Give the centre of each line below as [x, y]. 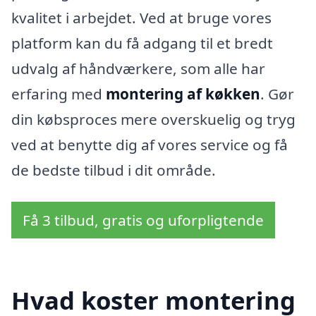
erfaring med [59, 93]
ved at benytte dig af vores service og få [150, 144]
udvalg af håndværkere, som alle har [138, 68]
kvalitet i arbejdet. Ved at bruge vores [141, 17]
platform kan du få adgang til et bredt [142, 43]
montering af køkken [183, 93]
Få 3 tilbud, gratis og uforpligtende [143, 220]
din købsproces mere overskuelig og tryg [153, 119]
